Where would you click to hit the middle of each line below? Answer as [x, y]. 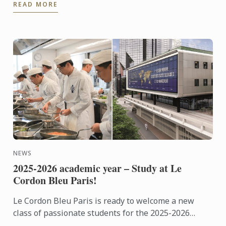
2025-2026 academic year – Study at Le [98, 168]
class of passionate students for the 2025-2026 [102, 213]
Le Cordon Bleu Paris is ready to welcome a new [104, 201]
